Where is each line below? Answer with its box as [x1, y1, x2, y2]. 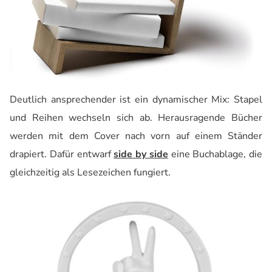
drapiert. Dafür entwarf [10, 147, 114, 161]
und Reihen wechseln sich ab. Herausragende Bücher [10, 110, 262, 124]
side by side [114, 147, 168, 161]
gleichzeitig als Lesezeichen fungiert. [10, 165, 171, 179]
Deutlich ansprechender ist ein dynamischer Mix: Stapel [10, 92, 262, 106]
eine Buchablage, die [168, 147, 262, 161]
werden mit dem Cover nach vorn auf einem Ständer [10, 129, 262, 143]
